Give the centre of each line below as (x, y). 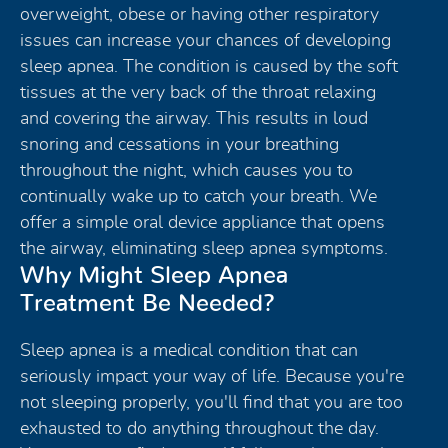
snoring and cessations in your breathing (179, 144)
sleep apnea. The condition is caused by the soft (209, 66)
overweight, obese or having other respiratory (199, 14)
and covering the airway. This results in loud (194, 118)
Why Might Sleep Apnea (154, 275)
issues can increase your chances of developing (205, 40)
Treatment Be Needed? (147, 303)
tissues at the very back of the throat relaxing (198, 92)
